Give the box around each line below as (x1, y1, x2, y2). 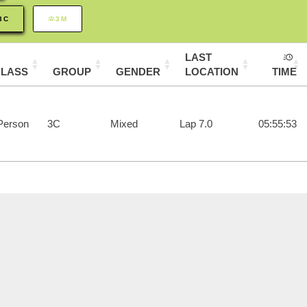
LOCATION (185, 66, 238, 78)
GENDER (116, 66, 160, 78)
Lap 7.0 (180, 118, 212, 130)
